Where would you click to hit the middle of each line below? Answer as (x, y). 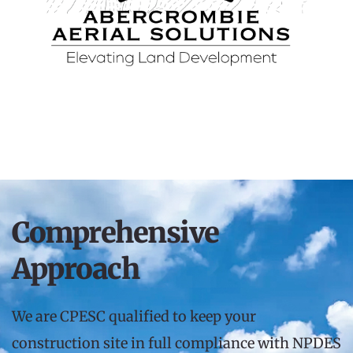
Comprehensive (115, 233)
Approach (75, 269)
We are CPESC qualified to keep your (134, 316)
